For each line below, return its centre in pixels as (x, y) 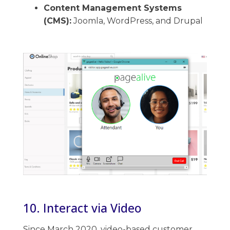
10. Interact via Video (82, 208)
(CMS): (57, 21)
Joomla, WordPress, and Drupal (137, 21)
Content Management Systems (113, 8)
